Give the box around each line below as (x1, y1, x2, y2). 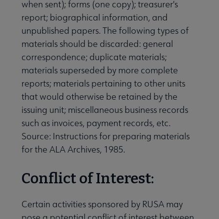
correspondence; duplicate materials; (22, 51, 167, 63)
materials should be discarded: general (22, 38, 173, 49)
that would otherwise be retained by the (22, 90, 177, 102)
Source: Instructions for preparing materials (22, 130, 190, 142)
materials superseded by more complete (22, 64, 178, 76)
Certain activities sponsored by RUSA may (22, 198, 183, 210)
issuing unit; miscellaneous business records (22, 104, 188, 115)
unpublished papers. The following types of (22, 24, 189, 36)
